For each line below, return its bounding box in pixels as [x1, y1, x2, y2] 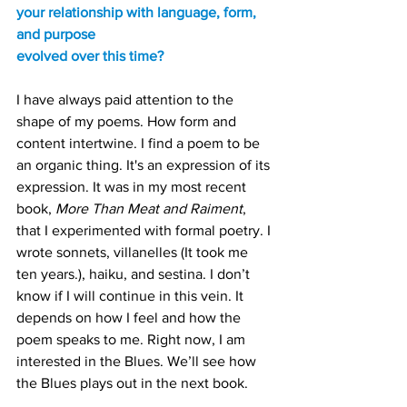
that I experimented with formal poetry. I [16, 223, 274, 238]
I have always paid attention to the [16, 92, 237, 107]
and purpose [16, 26, 95, 42]
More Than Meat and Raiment [55, 201, 243, 216]
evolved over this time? [16, 48, 164, 64]
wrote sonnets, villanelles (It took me [16, 244, 252, 260]
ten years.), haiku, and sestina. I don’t [16, 266, 253, 282]
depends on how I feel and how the [16, 310, 244, 325]
